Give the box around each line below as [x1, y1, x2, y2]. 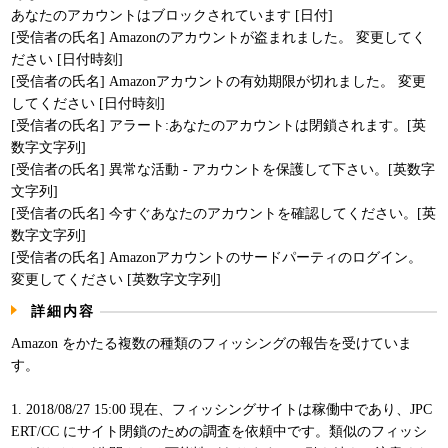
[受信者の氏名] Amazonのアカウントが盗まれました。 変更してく [11, 29, 427, 45]
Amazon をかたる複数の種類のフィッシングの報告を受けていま [11, 335, 413, 351]
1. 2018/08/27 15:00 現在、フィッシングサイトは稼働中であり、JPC [11, 401, 433, 417]
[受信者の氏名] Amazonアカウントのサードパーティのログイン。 [11, 249, 423, 265]
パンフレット [179, 9, 264, 25]
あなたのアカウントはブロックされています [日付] [11, 7, 334, 23]
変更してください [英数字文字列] [11, 271, 222, 287]
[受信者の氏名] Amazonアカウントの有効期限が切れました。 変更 [11, 73, 427, 89]
